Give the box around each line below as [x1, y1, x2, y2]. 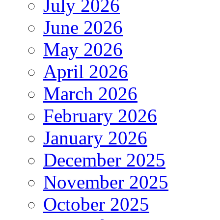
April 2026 [43, 60, 128, 82]
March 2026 [43, 82, 137, 104]
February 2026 [43, 105, 157, 126]
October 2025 [43, 193, 149, 215]
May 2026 [43, 38, 123, 60]
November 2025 [43, 171, 168, 192]
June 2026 [43, 16, 123, 38]
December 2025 [43, 149, 165, 170]
